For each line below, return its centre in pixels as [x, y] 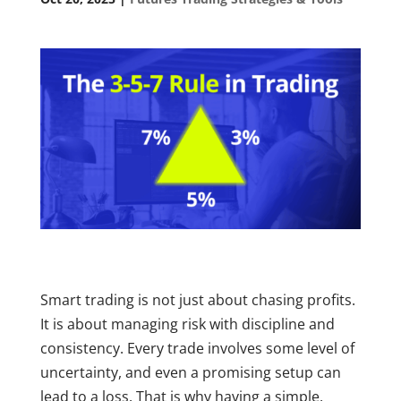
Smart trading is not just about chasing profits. [197, 300]
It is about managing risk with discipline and [187, 324]
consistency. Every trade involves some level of [197, 349]
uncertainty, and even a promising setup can [190, 373]
